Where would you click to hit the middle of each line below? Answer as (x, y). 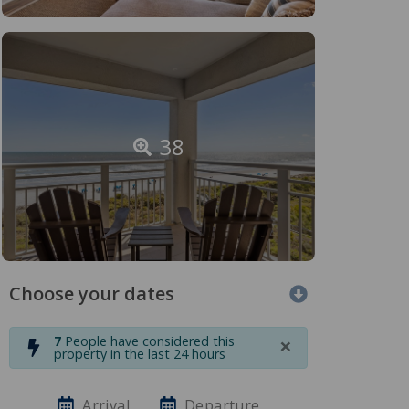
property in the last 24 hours (140, 353)
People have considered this (148, 341)
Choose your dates (92, 293)
